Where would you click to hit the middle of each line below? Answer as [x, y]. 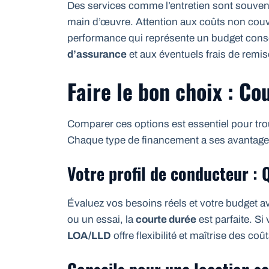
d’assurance [97, 55]
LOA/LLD [89, 236]
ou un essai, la [101, 220]
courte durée [166, 220]
